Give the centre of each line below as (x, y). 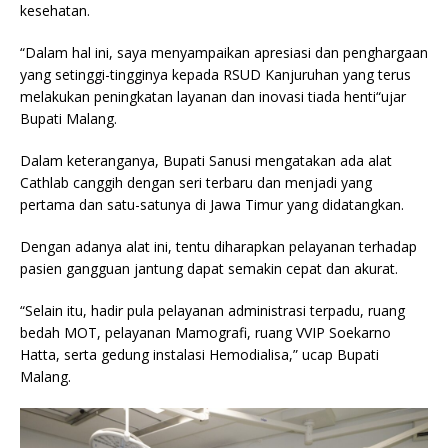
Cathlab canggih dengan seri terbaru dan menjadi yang (196, 183)
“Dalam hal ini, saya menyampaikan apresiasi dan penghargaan (224, 53)
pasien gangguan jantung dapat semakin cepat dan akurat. (209, 269)
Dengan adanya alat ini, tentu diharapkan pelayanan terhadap (218, 247)
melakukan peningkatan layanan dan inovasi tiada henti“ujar (213, 97)
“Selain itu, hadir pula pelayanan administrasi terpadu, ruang (212, 311)
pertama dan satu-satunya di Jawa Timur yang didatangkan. (212, 205)
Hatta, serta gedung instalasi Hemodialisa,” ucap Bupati (199, 355)
